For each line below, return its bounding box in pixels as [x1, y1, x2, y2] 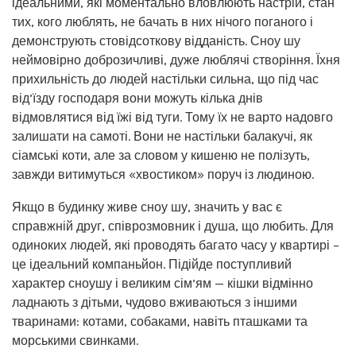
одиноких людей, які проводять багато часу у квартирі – [12, 238, 339, 253]
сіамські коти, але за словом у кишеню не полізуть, [12, 148, 310, 163]
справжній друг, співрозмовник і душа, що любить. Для [12, 219, 334, 234]
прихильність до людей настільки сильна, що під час [12, 72, 319, 87]
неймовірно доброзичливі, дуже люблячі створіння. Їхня [12, 52, 340, 68]
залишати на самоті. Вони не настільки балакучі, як [12, 129, 312, 144]
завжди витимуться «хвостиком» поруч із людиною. [12, 167, 314, 182]
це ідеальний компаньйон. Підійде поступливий [12, 257, 292, 272]
